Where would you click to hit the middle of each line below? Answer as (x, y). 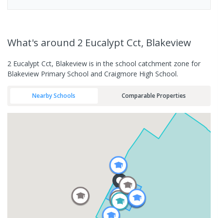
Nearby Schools (54, 96)
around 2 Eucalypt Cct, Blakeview (116, 42)
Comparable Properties (154, 96)
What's (24, 42)
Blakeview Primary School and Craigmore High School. (93, 73)
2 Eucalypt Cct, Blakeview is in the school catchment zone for (104, 63)
